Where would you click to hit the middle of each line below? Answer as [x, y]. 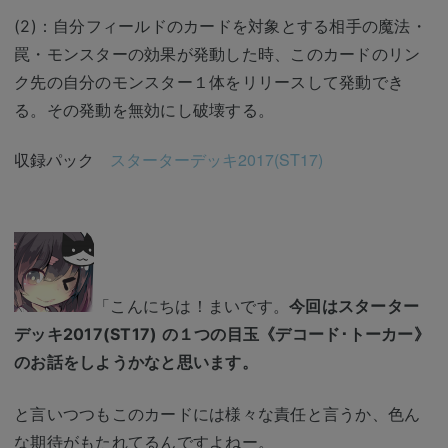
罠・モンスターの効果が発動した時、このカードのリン [217, 53]
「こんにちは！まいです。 [191, 305]
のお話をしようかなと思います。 [136, 361]
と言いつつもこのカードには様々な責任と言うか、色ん [217, 413]
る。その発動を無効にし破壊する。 [144, 109]
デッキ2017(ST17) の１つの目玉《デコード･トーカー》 [222, 333]
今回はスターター [354, 305]
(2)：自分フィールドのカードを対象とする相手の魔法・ [220, 25]
